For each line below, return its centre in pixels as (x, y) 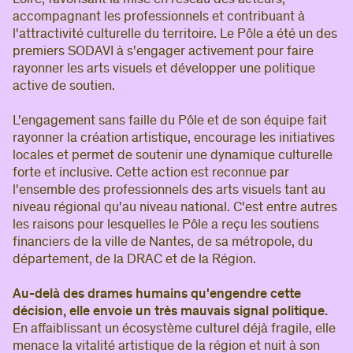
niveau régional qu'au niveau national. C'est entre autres (175, 208)
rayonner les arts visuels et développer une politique (164, 69)
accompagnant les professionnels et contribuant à (159, 17)
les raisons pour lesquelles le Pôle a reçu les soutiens (166, 225)
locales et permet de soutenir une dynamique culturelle (173, 156)
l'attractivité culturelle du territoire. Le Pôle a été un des (175, 35)
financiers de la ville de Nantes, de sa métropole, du (163, 243)
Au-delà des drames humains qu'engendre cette (157, 295)
